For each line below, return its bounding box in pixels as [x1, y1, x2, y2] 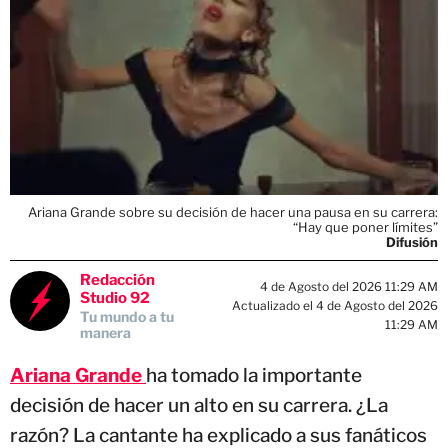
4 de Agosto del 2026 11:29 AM [260, 279, 438, 295]
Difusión [386, 233, 438, 250]
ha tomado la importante [146, 363, 362, 387]
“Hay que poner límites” [293, 218, 438, 235]
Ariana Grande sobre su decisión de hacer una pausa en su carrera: [28, 203, 438, 220]
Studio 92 [80, 288, 150, 307]
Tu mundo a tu [80, 307, 174, 325]
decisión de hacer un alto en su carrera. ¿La [10, 393, 388, 417]
